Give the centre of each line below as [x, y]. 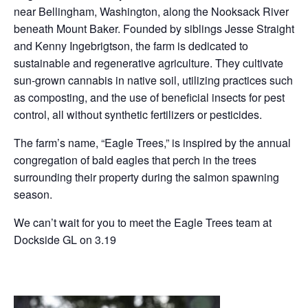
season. [33, 194]
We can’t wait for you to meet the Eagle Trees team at [143, 222]
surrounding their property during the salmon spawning [146, 177]
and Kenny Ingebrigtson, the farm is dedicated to [131, 46]
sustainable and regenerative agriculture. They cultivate [148, 63]
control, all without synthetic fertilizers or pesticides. [138, 114]
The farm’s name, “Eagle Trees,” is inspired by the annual [152, 143]
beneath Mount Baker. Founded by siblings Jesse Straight [154, 29]
